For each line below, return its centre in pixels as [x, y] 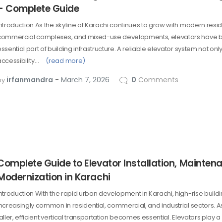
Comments [157, 80]
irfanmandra [30, 80]
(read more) [65, 61]
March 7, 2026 [85, 80]
